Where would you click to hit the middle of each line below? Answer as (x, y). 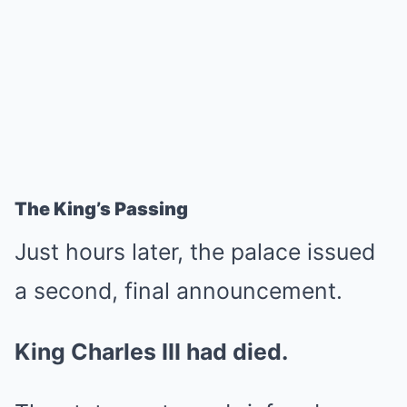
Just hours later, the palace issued (195, 252)
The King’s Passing (101, 209)
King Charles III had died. (151, 352)
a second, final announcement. (179, 291)
